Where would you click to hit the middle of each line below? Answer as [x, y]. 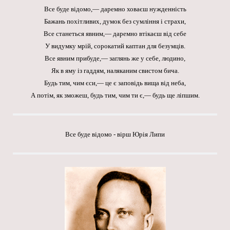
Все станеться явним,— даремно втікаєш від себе [115, 34]
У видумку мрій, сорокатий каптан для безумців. [115, 46]
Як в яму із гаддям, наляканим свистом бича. [115, 71]
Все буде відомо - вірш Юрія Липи [115, 135]
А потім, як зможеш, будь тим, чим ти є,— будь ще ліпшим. [115, 95]
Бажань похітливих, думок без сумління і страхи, [115, 22]
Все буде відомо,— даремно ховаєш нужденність [115, 9]
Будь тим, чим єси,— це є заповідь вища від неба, [115, 83]
